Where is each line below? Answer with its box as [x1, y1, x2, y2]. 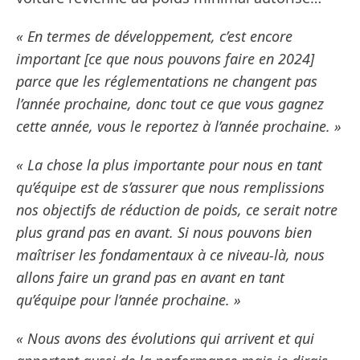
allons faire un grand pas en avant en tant [16, 268, 284, 288]
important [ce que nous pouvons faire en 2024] [16, 49, 314, 69]
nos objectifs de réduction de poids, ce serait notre [16, 200, 337, 220]
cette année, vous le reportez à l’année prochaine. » [16, 117, 342, 137]
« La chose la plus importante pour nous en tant [16, 155, 322, 175]
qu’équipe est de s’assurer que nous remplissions [16, 178, 325, 198]
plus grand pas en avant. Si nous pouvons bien [16, 223, 312, 243]
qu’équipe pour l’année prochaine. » [16, 290, 241, 310]
